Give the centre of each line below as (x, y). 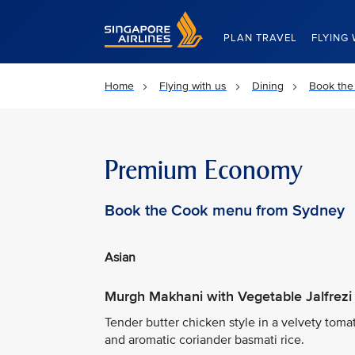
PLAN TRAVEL (260, 38)
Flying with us (193, 86)
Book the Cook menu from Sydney (225, 211)
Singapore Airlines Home (166, 18)
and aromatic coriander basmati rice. (204, 340)
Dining (268, 86)
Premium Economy (204, 170)
